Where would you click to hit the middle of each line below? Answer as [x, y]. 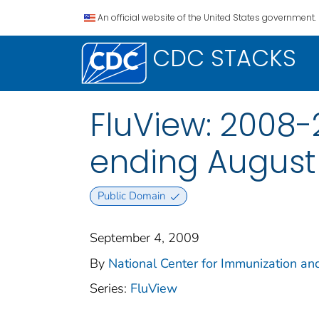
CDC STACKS [224, 58]
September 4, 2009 [145, 238]
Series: [110, 289]
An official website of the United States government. [207, 17]
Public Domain [131, 196]
